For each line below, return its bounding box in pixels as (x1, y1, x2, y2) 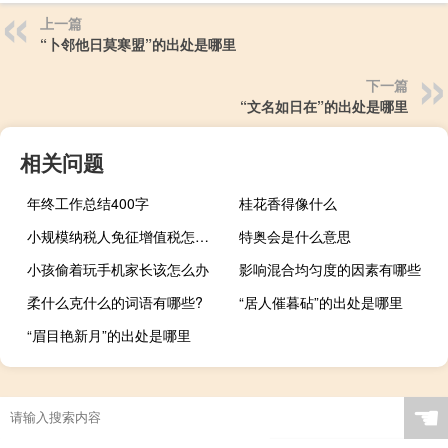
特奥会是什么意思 (239, 225, 352, 246)
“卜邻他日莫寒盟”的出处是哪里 (40, 33, 236, 54)
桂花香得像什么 (239, 192, 338, 213)
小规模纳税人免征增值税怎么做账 (195, 225, 209, 246)
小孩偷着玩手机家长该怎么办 (27, 258, 209, 279)
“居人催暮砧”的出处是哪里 (239, 291, 404, 312)
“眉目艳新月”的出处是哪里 (27, 324, 191, 345)
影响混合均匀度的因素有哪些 (239, 258, 422, 279)
